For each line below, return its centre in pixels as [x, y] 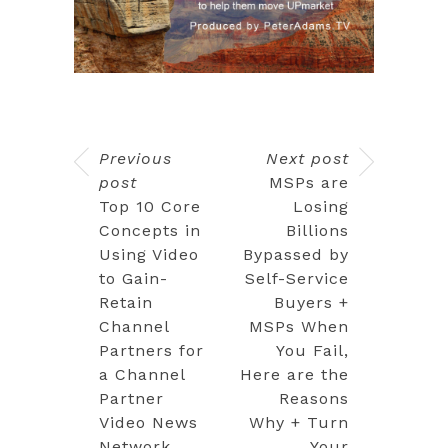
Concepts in [150, 230]
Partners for [151, 350]
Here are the [294, 374]
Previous [135, 158]
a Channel [142, 374]
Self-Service [297, 278]
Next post [307, 158]
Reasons [314, 398]
